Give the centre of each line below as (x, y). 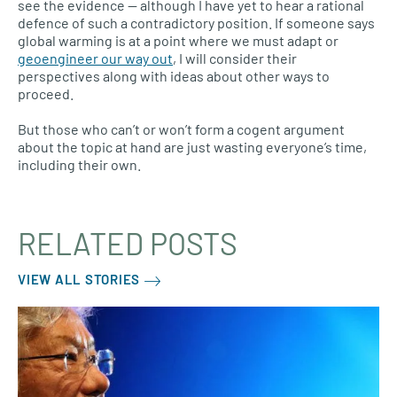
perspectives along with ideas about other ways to (174, 76)
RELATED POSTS (128, 244)
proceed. (46, 94)
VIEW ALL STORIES (79, 280)
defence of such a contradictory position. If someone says (196, 23)
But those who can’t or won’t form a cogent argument (181, 129)
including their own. (79, 165)
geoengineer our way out (95, 58)
